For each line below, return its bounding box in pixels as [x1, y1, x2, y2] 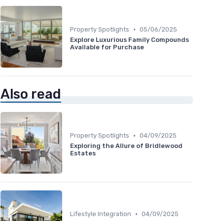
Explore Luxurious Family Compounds [70, 36, 189, 44]
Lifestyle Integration [70, 210, 131, 218]
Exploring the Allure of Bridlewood [70, 142, 183, 150]
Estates [70, 149, 96, 157]
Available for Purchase [70, 43, 144, 51]
